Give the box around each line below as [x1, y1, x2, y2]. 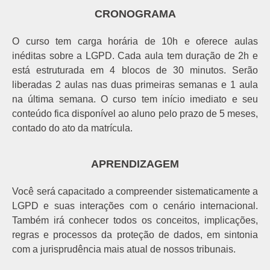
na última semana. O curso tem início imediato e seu [12, 93, 258, 104]
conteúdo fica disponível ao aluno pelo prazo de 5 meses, [12, 108, 258, 119]
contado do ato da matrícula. [12, 122, 133, 133]
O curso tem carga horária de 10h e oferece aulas [12, 36, 258, 46]
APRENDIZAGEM [91, 157, 179, 170]
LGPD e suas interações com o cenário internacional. [12, 200, 258, 211]
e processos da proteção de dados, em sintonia [43, 229, 258, 240]
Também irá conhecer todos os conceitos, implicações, [12, 215, 258, 225]
